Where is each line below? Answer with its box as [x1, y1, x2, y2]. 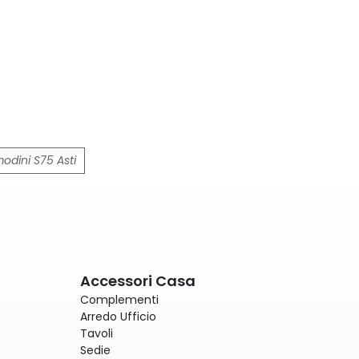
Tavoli [80, 325, 113, 342]
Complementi [80, 292, 159, 309]
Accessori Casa [80, 271, 196, 292]
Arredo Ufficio [80, 309, 156, 325]
